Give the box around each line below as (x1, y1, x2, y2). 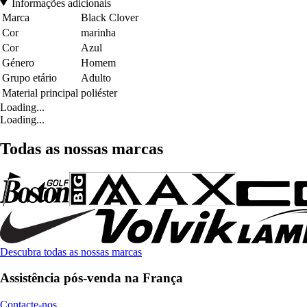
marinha (81, 26, 116, 38)
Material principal (2, 86, 78, 99)
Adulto (81, 71, 111, 84)
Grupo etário (2, 71, 57, 84)
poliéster (81, 86, 117, 99)
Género (2, 56, 34, 69)
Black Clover (81, 11, 138, 23)
